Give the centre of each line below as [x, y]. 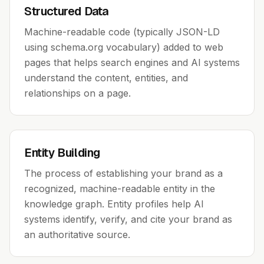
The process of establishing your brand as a [123, 173]
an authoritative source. [77, 235]
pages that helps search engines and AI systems [132, 62]
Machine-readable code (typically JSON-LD [122, 32]
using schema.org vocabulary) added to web [124, 47]
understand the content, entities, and [106, 78]
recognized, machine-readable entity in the [120, 189]
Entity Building [62, 153]
